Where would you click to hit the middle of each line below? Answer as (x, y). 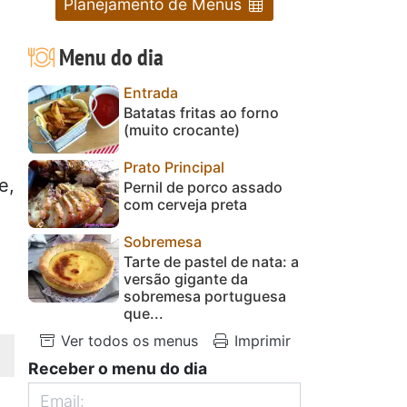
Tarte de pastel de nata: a (211, 261)
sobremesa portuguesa (205, 296)
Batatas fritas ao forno (201, 112)
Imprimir (260, 340)
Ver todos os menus (127, 340)
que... (144, 313)
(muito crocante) (182, 129)
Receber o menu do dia (118, 368)
